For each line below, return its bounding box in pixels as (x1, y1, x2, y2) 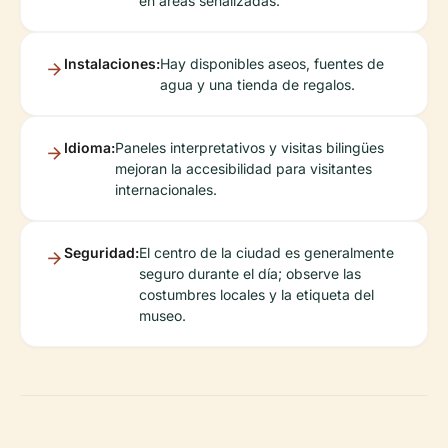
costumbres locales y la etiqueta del (139, 286, 374, 304)
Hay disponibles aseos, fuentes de (160, 55, 384, 73)
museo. (139, 307, 186, 325)
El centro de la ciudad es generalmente (139, 244, 394, 262)
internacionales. (115, 181, 217, 199)
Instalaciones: (64, 55, 160, 73)
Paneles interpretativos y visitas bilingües (115, 139, 384, 157)
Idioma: (64, 139, 115, 157)
